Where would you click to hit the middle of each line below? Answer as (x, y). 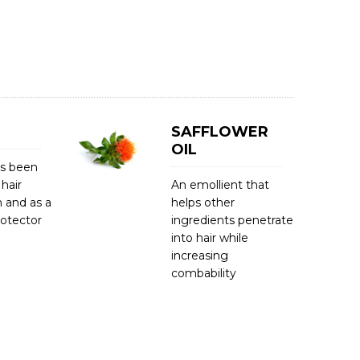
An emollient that (220, 185)
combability (204, 273)
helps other (203, 202)
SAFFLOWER (220, 132)
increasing (200, 256)
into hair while (210, 238)
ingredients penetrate (232, 220)
